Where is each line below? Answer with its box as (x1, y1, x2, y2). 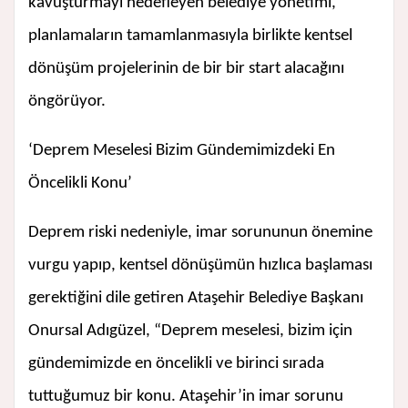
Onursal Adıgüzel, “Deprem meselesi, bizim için (28, 322, 352, 341)
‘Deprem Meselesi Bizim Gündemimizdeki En (28, 142, 335, 160)
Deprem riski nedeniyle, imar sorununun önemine (28, 224, 372, 242)
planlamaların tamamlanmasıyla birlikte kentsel (28, 27, 352, 46)
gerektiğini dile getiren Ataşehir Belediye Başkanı (28, 290, 363, 308)
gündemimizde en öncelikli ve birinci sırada (28, 355, 324, 373)
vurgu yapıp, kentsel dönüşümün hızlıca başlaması (28, 257, 372, 275)
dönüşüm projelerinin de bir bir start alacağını (28, 60, 344, 78)
